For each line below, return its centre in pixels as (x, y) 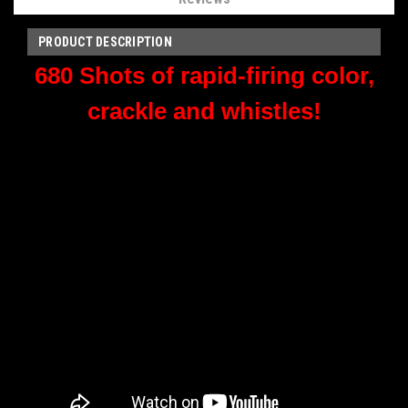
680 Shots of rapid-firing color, (204, 75)
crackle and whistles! (204, 111)
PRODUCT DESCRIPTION (105, 41)
